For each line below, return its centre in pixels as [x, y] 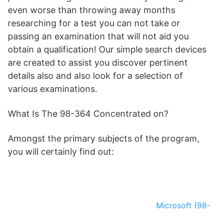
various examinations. [53, 89]
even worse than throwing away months [91, 10]
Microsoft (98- [183, 206]
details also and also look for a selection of [95, 76]
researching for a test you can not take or [94, 23]
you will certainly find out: [61, 152]
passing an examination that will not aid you [98, 36]
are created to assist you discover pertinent [98, 63]
